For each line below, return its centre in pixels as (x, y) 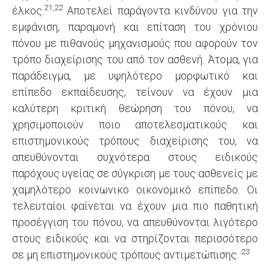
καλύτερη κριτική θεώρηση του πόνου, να (135, 108)
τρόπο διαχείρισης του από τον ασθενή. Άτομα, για (135, 59)
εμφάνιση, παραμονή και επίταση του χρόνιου (135, 27)
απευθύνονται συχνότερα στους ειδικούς (135, 157)
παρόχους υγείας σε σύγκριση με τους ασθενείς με (135, 173)
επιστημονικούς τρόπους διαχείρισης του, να (135, 141)
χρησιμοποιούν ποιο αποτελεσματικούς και (135, 124)
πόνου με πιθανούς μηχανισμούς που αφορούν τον (135, 43)
